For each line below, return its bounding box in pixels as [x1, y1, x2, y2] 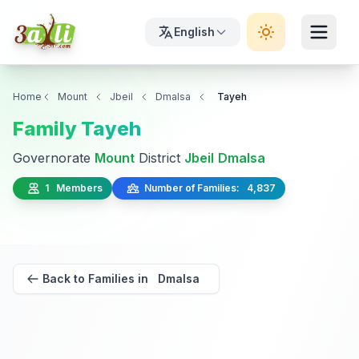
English [174, 25, 215, 38]
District [135, 150, 184, 166]
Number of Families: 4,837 [139, 182, 276, 194]
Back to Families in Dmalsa [42, 272, 200, 285]
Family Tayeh [13, 117, 141, 140]
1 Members [40, 182, 103, 194]
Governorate [13, 150, 95, 166]
